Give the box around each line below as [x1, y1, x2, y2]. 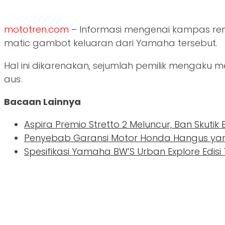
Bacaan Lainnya [4, 95, 81, 108]
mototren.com [4, 23, 69, 36]
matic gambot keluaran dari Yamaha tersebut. [4, 36, 217, 49]
